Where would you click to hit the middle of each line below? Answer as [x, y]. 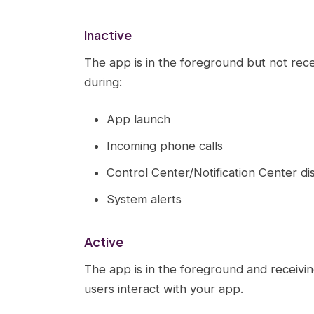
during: [103, 82]
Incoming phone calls [165, 146]
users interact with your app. [164, 289]
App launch [138, 119]
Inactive [108, 35]
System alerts [144, 199]
